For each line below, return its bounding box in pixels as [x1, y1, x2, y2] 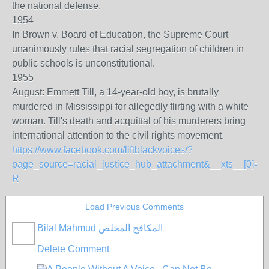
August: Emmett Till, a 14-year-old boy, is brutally [12, 87, 219, 97]
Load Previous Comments [85, 202, 184, 211]
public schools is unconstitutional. [12, 58, 155, 68]
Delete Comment [37, 244, 109, 254]
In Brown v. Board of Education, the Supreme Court [12, 29, 228, 40]
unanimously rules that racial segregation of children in [12, 44, 244, 54]
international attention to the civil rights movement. [12, 130, 224, 141]
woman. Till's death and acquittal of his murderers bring [12, 116, 246, 126]
